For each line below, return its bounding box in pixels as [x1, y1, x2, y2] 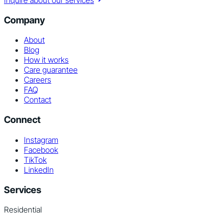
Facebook [24, 144, 58, 155]
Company [4, 14, 45, 26]
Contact [24, 95, 51, 105]
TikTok [24, 154, 47, 165]
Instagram [24, 134, 58, 145]
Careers [24, 75, 51, 85]
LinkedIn [24, 164, 54, 175]
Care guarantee [24, 65, 78, 75]
